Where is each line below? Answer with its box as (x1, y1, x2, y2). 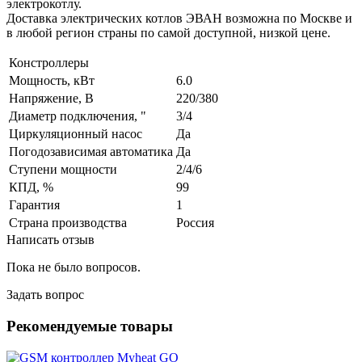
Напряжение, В (9, 91, 94, 106)
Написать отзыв (6, 233, 95, 247)
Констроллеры (9, 56, 89, 70)
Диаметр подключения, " (9, 109, 146, 124)
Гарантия (9, 198, 60, 213)
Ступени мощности (9, 162, 117, 177)
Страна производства (9, 216, 127, 230)
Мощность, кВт (9, 74, 95, 88)
